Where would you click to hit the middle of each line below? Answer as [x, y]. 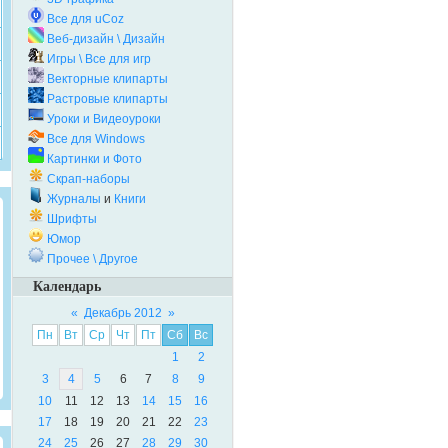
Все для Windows [96, 139]
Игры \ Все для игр [99, 59]
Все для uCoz [85, 19]
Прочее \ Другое [92, 259]
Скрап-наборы [88, 179]
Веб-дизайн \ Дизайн [106, 39]
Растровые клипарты [107, 99]
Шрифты [72, 219]
